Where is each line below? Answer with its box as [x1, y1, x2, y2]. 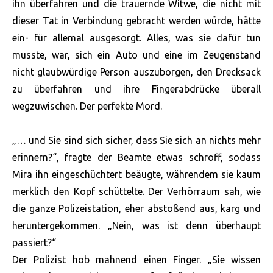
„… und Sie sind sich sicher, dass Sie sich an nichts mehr [12, 135, 261, 146]
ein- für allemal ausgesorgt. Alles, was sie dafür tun [12, 32, 261, 44]
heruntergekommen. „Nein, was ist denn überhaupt [12, 220, 261, 232]
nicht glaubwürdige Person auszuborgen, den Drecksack [12, 66, 261, 78]
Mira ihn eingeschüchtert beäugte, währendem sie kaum [12, 169, 261, 180]
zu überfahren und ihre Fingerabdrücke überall [12, 83, 261, 95]
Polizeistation [58, 203, 119, 214]
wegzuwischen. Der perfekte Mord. [12, 101, 162, 112]
